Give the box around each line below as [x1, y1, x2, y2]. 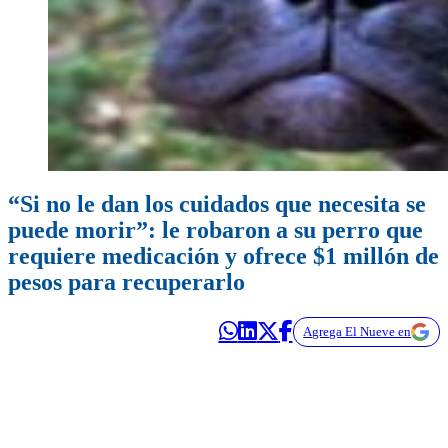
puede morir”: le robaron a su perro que [8, 217, 423, 244]
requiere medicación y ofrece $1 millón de [8, 243, 439, 270]
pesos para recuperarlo [8, 269, 245, 296]
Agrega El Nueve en [303, 324, 412, 340]
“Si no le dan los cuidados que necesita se [8, 191, 426, 218]
